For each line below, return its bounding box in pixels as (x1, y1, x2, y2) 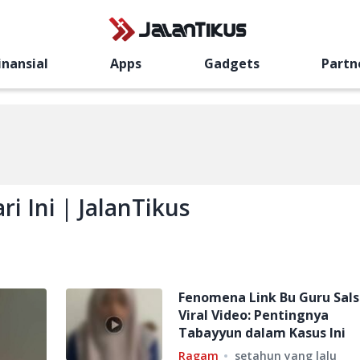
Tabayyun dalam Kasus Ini (178, 324, 346, 342)
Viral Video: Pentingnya (178, 306, 329, 324)
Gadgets (203, 55, 260, 72)
